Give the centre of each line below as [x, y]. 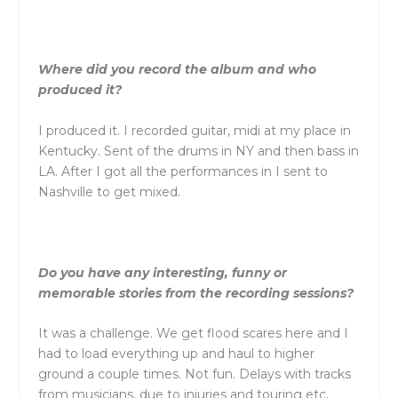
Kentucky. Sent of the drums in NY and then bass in [198, 151]
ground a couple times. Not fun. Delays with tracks [194, 374]
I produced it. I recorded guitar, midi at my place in [194, 130]
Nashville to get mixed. [109, 191]
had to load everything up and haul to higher [176, 353]
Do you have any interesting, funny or [162, 272]
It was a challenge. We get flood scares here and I [193, 333]
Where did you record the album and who [177, 70]
